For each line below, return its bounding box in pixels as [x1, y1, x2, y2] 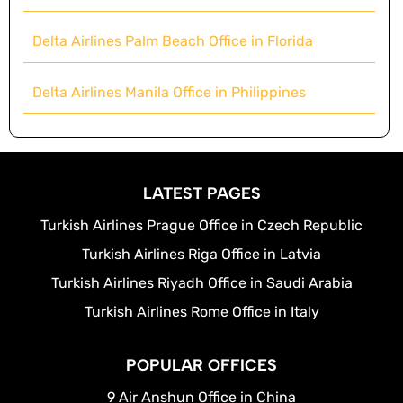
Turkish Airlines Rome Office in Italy [84, 302, 319, 320]
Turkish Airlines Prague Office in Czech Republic [40, 216, 363, 234]
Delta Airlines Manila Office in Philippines [32, 83, 306, 101]
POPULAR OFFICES [126, 354, 277, 375]
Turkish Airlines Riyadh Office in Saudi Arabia [50, 273, 353, 291]
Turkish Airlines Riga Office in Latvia [82, 245, 321, 263]
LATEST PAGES [142, 183, 261, 203]
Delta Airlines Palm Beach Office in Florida [32, 31, 313, 49]
